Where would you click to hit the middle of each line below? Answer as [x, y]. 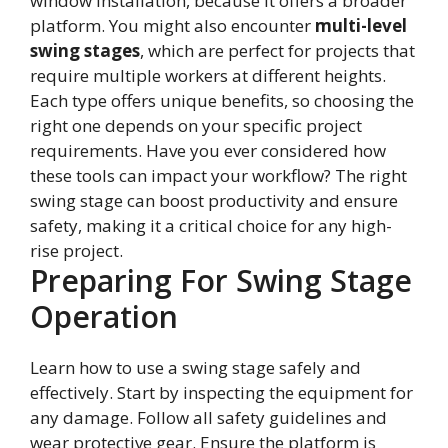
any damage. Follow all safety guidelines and [208, 418]
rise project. [76, 251]
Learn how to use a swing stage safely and [195, 368]
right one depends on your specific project [196, 126]
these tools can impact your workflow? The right [218, 176]
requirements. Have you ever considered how [208, 151]
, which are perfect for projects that [277, 51]
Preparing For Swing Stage [221, 281]
